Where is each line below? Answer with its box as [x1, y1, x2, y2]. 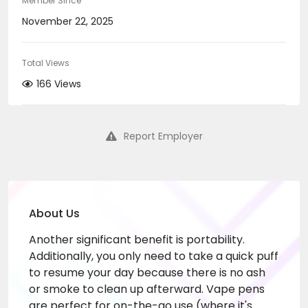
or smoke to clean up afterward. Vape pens [29, 280, 265, 297]
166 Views [36, 76, 81, 91]
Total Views [22, 56, 69, 69]
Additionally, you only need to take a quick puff [29, 247, 278, 264]
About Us [29, 205, 80, 221]
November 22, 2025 [22, 14, 113, 28]
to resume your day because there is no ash [29, 264, 265, 280]
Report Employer [123, 129, 203, 143]
